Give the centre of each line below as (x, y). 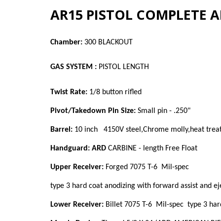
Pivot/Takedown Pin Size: (93, 111)
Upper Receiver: (77, 167)
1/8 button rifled (114, 92)
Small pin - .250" (163, 111)
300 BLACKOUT (108, 42)
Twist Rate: (69, 92)
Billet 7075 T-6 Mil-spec (145, 204)
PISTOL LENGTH (124, 67)
